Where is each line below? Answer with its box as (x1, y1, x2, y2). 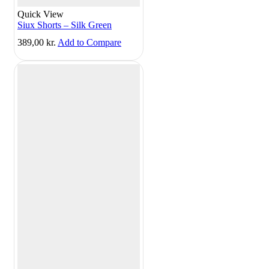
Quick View (17, 8, 64, 19)
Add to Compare (58, 37, 121, 48)
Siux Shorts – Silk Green (17, 19, 112, 30)
